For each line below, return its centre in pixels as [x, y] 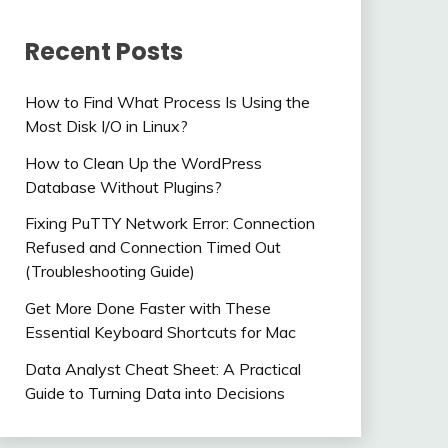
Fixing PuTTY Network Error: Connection [169, 223]
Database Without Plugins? [123, 186]
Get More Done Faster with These [147, 308]
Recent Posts [103, 51]
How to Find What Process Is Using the [167, 101]
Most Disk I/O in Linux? [106, 125]
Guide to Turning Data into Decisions [154, 393]
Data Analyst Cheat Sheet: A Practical [162, 369]
